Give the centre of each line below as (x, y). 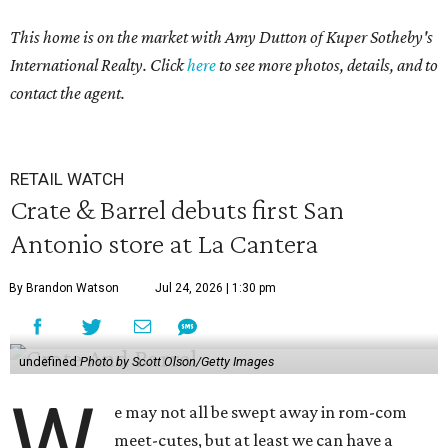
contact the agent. (67, 93)
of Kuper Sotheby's (370, 37)
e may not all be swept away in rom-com (261, 412)
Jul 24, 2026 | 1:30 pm (215, 288)
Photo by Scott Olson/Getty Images (176, 362)
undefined (49, 362)
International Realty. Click (98, 65)
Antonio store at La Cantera (164, 243)
